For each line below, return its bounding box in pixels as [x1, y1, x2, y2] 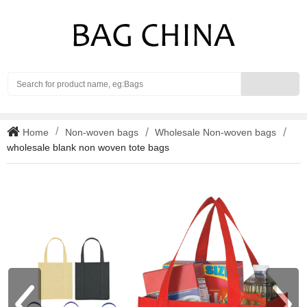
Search [240, 73, 271, 84]
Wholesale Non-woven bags [155, 127, 276, 138]
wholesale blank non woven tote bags [7, 142, 169, 153]
